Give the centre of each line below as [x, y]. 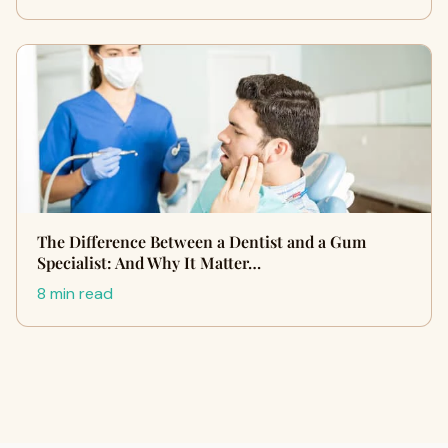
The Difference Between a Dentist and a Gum [201, 241]
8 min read [75, 293]
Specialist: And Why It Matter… [149, 262]
